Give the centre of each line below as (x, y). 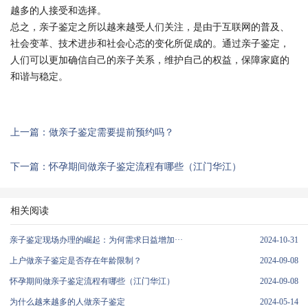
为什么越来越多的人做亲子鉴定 (67, 302)
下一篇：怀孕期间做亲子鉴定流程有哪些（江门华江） (126, 167)
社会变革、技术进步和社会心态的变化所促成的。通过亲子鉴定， (150, 44)
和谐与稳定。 (39, 77)
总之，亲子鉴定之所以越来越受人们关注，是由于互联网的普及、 (150, 27)
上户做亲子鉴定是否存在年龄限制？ (76, 261)
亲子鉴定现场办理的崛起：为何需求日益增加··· (96, 240)
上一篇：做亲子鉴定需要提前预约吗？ (92, 132)
